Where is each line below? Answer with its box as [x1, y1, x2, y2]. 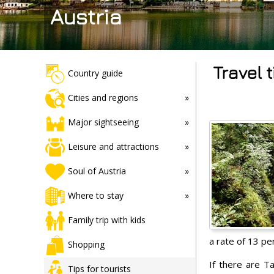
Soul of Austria [68, 165, 126, 177]
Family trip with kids [68, 213, 146, 226]
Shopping [68, 238, 105, 250]
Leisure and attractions [68, 140, 159, 152]
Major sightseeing [68, 116, 139, 128]
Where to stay [68, 189, 124, 201]
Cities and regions [68, 91, 138, 103]
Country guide [68, 67, 123, 79]
